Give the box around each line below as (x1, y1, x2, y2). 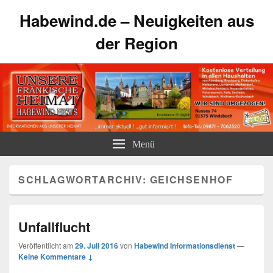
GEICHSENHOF (149, 172, 233, 186)
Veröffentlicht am (18, 240, 75, 250)
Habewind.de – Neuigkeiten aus (19, 9, 254, 32)
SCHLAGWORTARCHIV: (18, 172, 150, 186)
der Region (95, 32, 178, 54)
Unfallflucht (18, 217, 90, 236)
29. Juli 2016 (75, 240, 118, 251)
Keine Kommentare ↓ (18, 251, 93, 262)
